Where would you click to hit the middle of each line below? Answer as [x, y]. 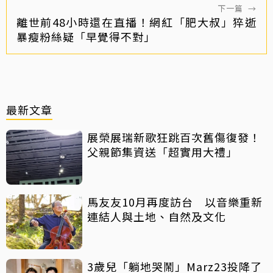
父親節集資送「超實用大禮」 [162, 152]
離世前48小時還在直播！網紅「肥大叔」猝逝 [136, 22]
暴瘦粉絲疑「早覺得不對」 [86, 37]
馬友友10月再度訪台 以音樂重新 [175, 202]
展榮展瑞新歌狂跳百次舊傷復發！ [174, 137]
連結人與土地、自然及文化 [157, 217]
